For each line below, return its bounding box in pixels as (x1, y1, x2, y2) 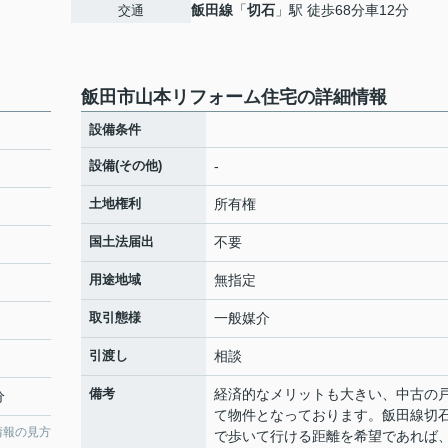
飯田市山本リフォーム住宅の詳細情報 (81, 87, 387, 107)
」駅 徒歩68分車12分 (275, 2, 409, 18)
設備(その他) (89, 158, 162, 173)
